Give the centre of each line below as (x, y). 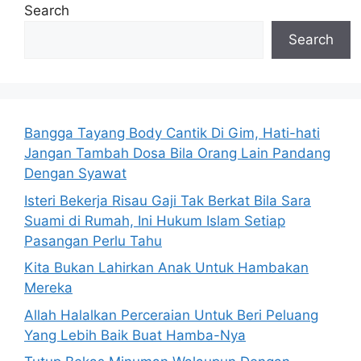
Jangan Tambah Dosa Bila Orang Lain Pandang (177, 153)
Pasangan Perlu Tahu (93, 241)
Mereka (48, 288)
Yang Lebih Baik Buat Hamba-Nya (135, 335)
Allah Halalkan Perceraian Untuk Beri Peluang (171, 315)
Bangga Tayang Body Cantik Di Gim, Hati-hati (172, 133)
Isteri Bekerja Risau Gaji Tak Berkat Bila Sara (168, 200)
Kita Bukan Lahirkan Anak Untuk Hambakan (166, 268)
